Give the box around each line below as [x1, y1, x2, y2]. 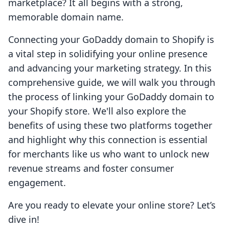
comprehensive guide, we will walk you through [8, 76, 215, 89]
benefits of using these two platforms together [8, 119, 212, 132]
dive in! [8, 213, 39, 226]
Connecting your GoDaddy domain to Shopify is [8, 33, 214, 46]
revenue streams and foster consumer [8, 162, 174, 175]
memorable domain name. [8, 11, 124, 24]
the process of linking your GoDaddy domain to [8, 90, 214, 103]
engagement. [8, 176, 66, 189]
